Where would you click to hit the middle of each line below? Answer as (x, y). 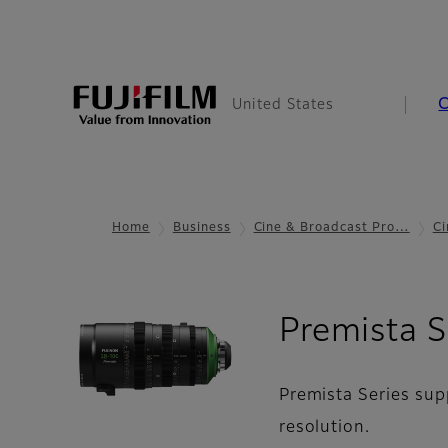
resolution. (324, 428)
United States (283, 105)
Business (201, 228)
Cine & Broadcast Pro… (331, 228)
